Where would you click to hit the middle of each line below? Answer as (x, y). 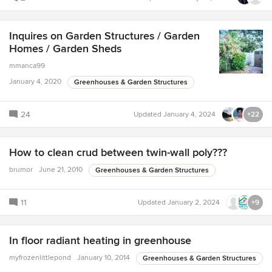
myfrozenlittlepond (40, 257)
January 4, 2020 (35, 81)
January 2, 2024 (194, 202)
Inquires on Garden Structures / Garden (104, 36)
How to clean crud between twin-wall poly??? (118, 152)
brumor (21, 169)
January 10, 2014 (104, 257)
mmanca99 (27, 66)
